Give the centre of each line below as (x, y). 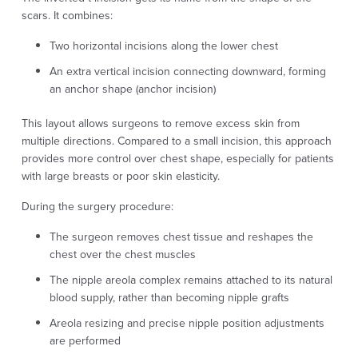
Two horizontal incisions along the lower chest (163, 46)
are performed (85, 340)
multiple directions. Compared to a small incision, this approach (176, 141)
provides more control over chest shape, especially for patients (177, 158)
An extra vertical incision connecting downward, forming (187, 71)
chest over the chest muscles (122, 254)
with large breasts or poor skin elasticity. (120, 176)
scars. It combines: (67, 15)
